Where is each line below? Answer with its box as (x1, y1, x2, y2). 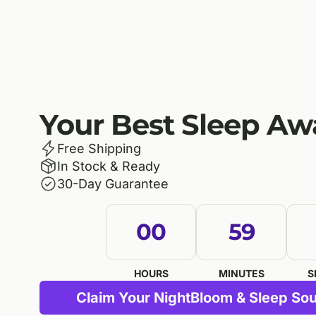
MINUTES (218, 267, 265, 279)
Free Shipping (57, 140, 141, 156)
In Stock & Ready (57, 158, 160, 174)
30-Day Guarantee (57, 176, 169, 191)
